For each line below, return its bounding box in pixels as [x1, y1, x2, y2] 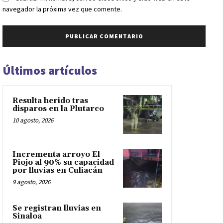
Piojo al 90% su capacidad [12, 157, 114, 167]
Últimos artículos [2, 62, 97, 78]
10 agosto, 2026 [12, 115, 53, 124]
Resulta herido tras [12, 96, 88, 106]
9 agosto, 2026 [12, 177, 50, 186]
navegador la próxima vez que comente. [2, 4, 122, 14]
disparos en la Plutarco [12, 104, 104, 113]
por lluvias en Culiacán [12, 165, 103, 175]
